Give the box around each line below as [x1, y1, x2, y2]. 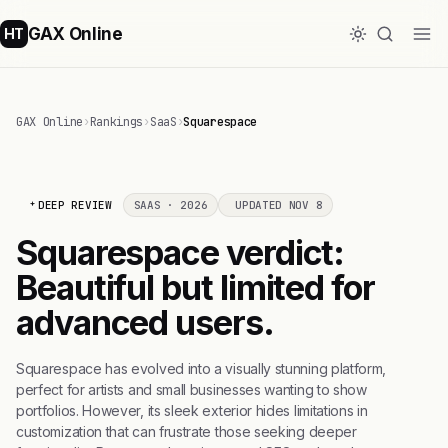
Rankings [89, 114, 144, 130]
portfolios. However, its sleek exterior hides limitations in [16, 402, 368, 419]
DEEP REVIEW [38, 198, 112, 212]
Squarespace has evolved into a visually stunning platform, [16, 360, 387, 377]
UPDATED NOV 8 [235, 198, 323, 212]
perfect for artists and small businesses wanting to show [16, 381, 367, 398]
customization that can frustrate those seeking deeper [16, 423, 357, 440]
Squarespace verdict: [16, 232, 345, 273]
